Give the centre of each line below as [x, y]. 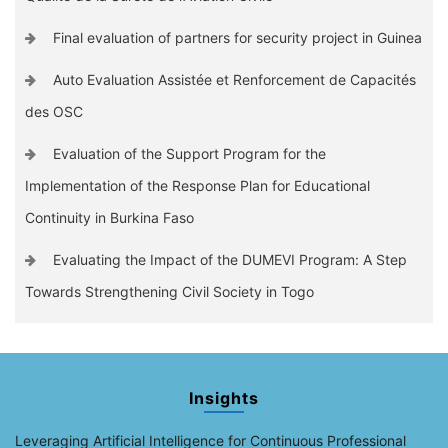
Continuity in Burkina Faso [109, 218]
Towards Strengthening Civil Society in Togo [169, 292]
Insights [224, 398]
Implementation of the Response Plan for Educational [197, 186]
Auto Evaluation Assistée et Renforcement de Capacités [234, 80]
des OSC [54, 112]
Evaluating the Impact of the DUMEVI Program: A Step [229, 260]
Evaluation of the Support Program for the [189, 154]
